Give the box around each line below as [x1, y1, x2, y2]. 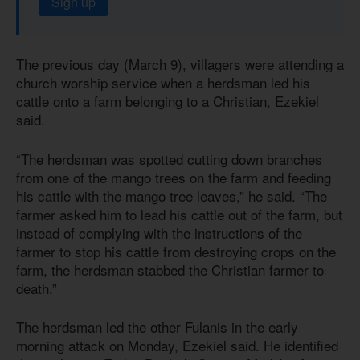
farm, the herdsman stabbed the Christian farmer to [16, 259, 324, 280]
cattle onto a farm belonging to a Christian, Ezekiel [16, 91, 319, 112]
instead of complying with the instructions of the [16, 222, 302, 243]
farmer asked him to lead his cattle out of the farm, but [16, 203, 342, 224]
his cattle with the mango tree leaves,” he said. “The [16, 185, 327, 206]
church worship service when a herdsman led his [16, 72, 310, 93]
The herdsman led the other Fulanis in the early [16, 317, 298, 337]
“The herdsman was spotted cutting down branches [16, 148, 322, 169]
